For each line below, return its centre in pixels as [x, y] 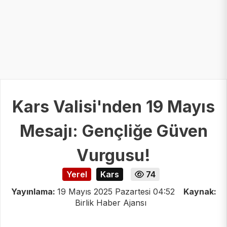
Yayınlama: [34, 192]
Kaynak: [200, 192]
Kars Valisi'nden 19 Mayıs [113, 107]
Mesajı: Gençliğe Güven [113, 131]
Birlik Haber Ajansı [110, 203]
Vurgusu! [113, 155]
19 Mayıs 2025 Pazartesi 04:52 [116, 192]
